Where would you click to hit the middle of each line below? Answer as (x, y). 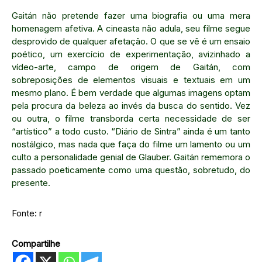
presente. (31, 183)
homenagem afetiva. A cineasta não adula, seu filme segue (131, 28)
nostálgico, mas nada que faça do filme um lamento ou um (131, 144)
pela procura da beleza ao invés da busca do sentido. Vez (131, 106)
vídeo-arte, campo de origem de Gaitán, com (131, 67)
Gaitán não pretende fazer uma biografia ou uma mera (131, 15)
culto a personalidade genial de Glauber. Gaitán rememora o (131, 157)
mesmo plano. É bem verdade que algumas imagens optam (131, 93)
